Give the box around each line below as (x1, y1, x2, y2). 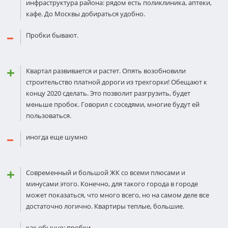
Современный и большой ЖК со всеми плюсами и (26, 168, 185, 177)
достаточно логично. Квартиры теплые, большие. (26, 202, 184, 211)
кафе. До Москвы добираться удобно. (26, 9, 145, 18)
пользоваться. (26, 111, 71, 120)
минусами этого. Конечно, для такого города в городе (26, 179, 198, 188)
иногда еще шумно (26, 132, 88, 141)
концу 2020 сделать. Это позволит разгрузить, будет (26, 89, 190, 98)
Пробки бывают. (26, 31, 78, 40)
